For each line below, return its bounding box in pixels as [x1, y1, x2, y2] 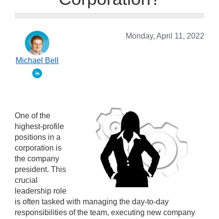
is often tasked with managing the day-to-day [15, 197, 169, 206]
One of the [15, 111, 50, 120]
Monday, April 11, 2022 [126, 32, 204, 41]
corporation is [15, 144, 62, 153]
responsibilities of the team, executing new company [15, 208, 195, 217]
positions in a [15, 133, 61, 142]
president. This [15, 165, 66, 174]
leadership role [15, 187, 66, 196]
